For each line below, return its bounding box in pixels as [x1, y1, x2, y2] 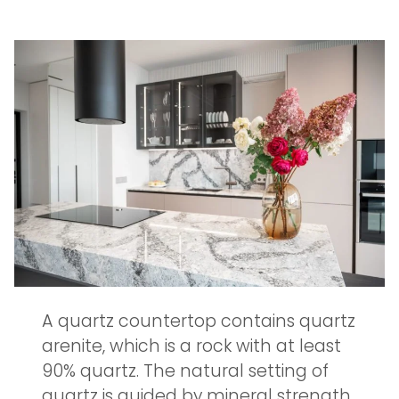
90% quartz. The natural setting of [42, 359, 329, 384]
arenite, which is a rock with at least [42, 334, 341, 359]
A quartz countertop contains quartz [42, 309, 355, 334]
